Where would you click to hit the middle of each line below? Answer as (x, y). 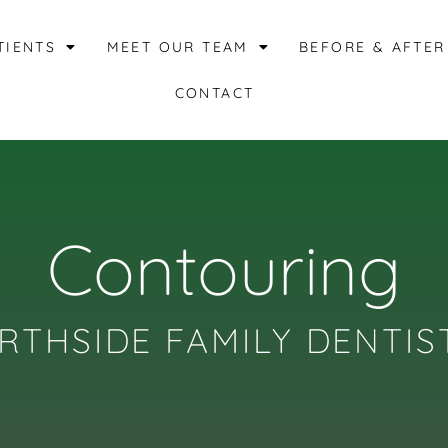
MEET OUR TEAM (177, 46)
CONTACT (214, 92)
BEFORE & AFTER (372, 46)
